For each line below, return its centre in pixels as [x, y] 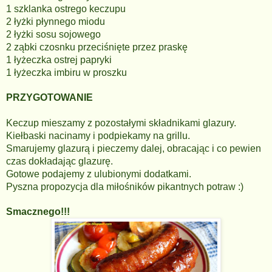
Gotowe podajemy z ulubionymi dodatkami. [99, 174]
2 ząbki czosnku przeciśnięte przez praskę [97, 47]
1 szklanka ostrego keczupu [66, 9]
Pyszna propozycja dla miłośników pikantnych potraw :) [125, 187]
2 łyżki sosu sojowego [53, 34]
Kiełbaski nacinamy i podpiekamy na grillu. [99, 136]
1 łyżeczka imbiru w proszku [66, 73]
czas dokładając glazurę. [61, 161]
